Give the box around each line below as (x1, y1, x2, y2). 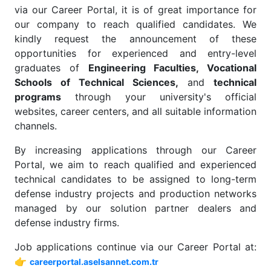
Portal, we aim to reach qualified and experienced (15, 158, 256, 171)
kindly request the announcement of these (15, 33, 256, 45)
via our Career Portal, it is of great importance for (15, 4, 256, 16)
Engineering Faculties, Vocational (88, 62, 256, 74)
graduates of (15, 62, 88, 74)
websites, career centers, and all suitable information (15, 105, 256, 117)
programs (15, 91, 61, 103)
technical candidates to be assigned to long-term (15, 173, 256, 185)
